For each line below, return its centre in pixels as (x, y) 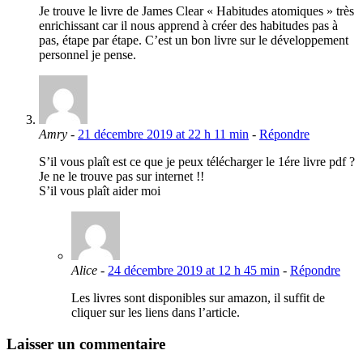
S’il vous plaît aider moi (100, 190)
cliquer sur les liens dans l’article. (156, 312)
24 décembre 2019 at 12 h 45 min (194, 270)
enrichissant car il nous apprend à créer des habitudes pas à (188, 25)
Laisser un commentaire (86, 344)
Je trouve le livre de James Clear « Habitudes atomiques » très (196, 11)
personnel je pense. (88, 54)
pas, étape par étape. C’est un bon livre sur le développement (194, 40)
